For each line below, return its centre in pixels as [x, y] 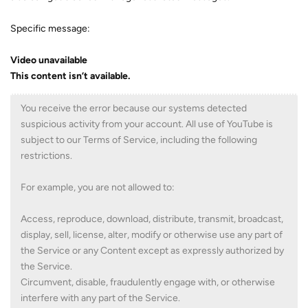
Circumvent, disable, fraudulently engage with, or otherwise [148, 282]
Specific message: [50, 29]
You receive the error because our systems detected [134, 108]
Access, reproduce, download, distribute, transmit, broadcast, [152, 219]
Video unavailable [49, 60]
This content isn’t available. [70, 76]
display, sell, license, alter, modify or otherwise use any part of [152, 235]
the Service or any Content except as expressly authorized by [152, 251]
